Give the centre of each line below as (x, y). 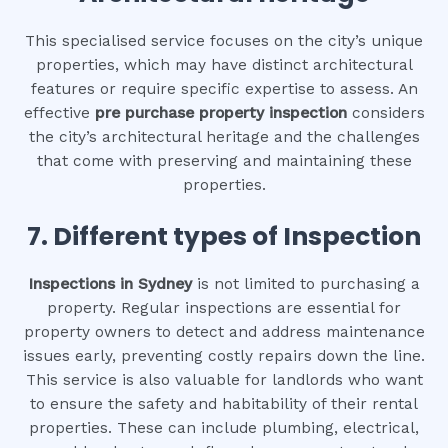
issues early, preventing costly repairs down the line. (224, 356)
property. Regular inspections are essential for (224, 308)
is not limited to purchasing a (306, 284)
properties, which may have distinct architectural (224, 65)
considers (385, 113)
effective (59, 113)
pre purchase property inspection (220, 113)
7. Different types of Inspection (224, 237)
